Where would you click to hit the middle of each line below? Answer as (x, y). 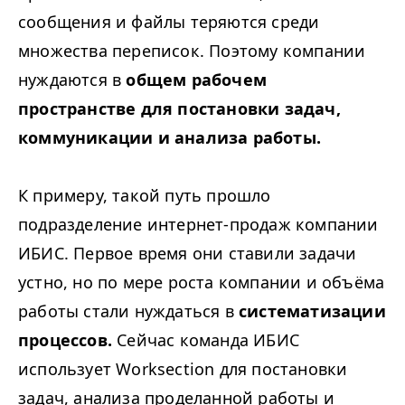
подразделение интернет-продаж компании (198, 224)
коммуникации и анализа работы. (170, 137)
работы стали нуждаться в (128, 311)
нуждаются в (72, 80)
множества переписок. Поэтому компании (192, 51)
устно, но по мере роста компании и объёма (202, 282)
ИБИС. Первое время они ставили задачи (188, 253)
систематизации (312, 311)
